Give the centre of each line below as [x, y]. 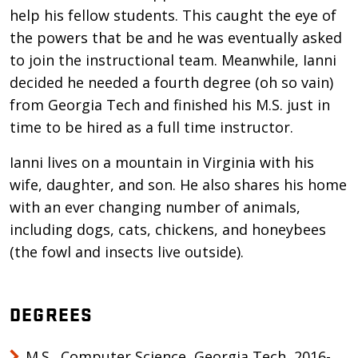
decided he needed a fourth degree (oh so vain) [171, 82]
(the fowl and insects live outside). [127, 252]
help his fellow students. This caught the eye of [173, 15]
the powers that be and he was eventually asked [176, 38]
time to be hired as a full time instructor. [151, 127]
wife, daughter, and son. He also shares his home [178, 185]
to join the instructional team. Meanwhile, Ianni [173, 60]
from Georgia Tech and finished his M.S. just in [170, 105]
